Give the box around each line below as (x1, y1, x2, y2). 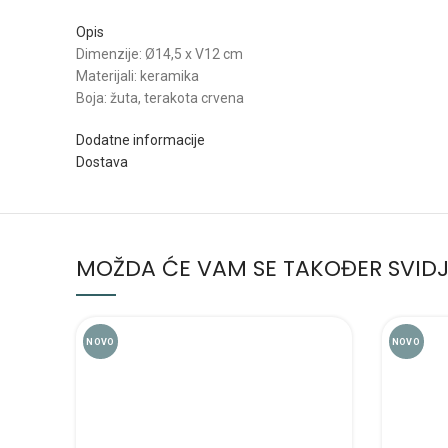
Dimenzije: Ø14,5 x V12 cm (76, 46, 243, 62)
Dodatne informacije (76, 132, 205, 148)
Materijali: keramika (76, 68, 199, 84)
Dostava (76, 154, 128, 170)
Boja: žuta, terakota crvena (76, 90, 244, 106)
